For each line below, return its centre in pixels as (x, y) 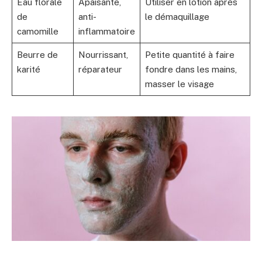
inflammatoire (106, 31)
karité (28, 69)
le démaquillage (177, 17)
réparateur (100, 69)
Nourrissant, (103, 55)
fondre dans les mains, (191, 69)
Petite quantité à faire (189, 55)
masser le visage (179, 84)
